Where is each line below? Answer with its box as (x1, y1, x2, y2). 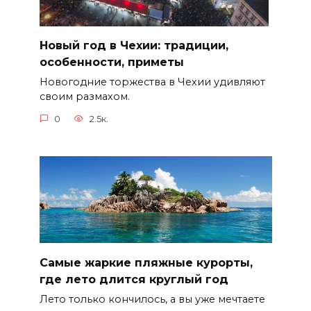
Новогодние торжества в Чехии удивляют (39, 76, 265, 89)
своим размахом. (39, 90, 130, 103)
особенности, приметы (39, 56, 184, 69)
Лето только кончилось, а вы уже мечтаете (39, 292, 265, 305)
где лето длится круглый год (39, 272, 228, 286)
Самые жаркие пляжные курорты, (39, 255, 253, 269)
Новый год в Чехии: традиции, (39, 39, 228, 53)
